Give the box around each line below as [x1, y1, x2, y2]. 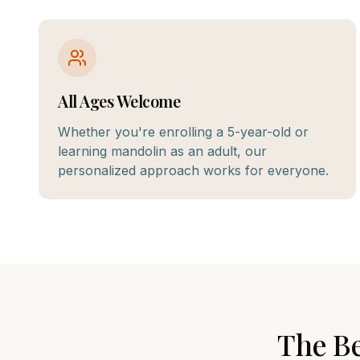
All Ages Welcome [58, 90, 180, 112]
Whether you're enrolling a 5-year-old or [58, 124, 309, 140]
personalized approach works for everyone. [58, 162, 329, 178]
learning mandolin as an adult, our [58, 143, 267, 159]
